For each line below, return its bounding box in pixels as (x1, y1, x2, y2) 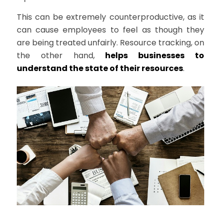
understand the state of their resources (16, 62, 183, 74)
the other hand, (16, 49, 106, 61)
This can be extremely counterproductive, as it (16, 11, 205, 23)
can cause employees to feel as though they (16, 24, 205, 36)
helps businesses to (105, 49, 205, 61)
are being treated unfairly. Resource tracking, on (16, 37, 205, 48)
